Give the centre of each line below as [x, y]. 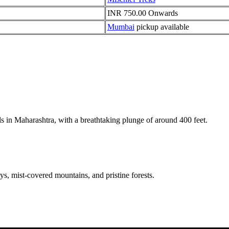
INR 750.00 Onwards [140, 13]
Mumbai [118, 27]
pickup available [159, 27]
